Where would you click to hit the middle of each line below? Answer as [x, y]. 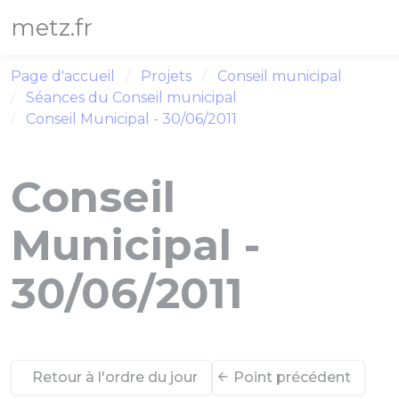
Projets [166, 76]
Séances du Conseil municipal [131, 98]
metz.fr [52, 27]
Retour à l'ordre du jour [115, 377]
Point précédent [292, 377]
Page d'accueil [63, 76]
